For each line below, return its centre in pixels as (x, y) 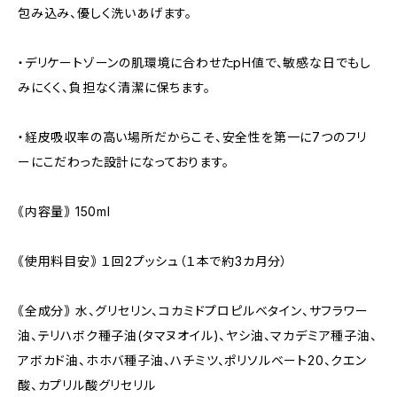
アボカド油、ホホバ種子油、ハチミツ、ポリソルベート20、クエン (192, 360)
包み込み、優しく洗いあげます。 (105, 13)
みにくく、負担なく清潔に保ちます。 (114, 87)
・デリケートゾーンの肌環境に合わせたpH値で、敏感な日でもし (195, 62)
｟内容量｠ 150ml (64, 211)
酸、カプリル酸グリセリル (87, 385)
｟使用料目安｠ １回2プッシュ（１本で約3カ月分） (153, 261)
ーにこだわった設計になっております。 (124, 162)
